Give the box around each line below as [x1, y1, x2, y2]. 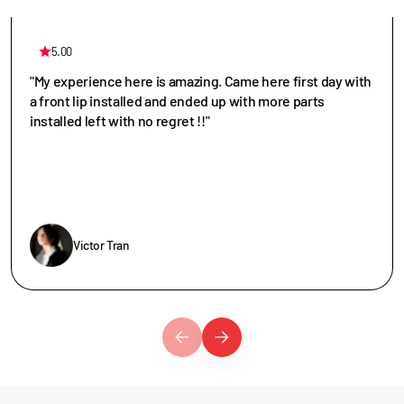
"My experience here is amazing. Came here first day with [30, 71, 372, 89]
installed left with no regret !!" [30, 111, 210, 129]
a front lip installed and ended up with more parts [30, 91, 325, 109]
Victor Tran [73, 237, 129, 253]
